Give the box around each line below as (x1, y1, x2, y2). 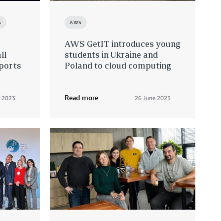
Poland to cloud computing (65, 60, 171, 71)
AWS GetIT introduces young (65, 38, 181, 49)
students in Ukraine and (65, 49, 158, 60)
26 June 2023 (135, 94, 171, 102)
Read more (65, 93, 98, 102)
